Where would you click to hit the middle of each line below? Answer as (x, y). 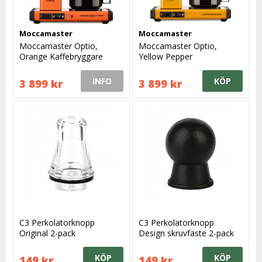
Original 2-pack (48, 233)
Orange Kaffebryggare (61, 56)
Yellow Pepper (166, 56)
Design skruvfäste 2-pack (187, 233)
